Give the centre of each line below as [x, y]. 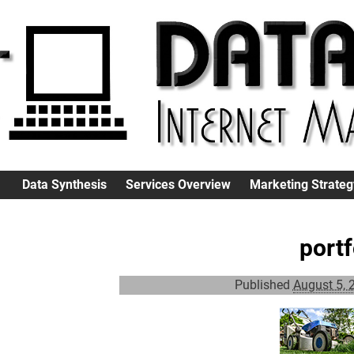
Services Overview [178, 184]
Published [264, 285]
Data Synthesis [64, 184]
